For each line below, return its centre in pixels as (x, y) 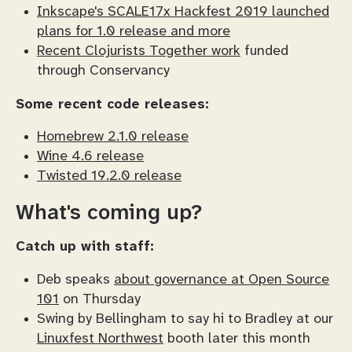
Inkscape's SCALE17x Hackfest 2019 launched (183, 12)
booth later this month (237, 339)
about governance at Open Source (222, 280)
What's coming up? (109, 214)
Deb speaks (75, 280)
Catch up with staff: (85, 246)
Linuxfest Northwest (100, 339)
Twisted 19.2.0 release (109, 177)
